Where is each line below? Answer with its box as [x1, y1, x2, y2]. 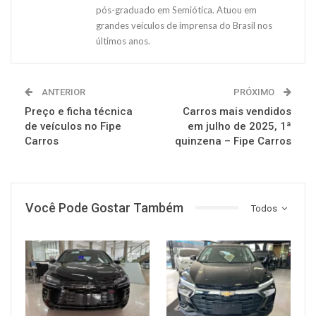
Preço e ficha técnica [25, 104, 133, 118]
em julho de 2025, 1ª [188, 119, 291, 133]
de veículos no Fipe [25, 119, 121, 133]
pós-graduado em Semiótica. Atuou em [96, 4, 257, 16]
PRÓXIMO [233, 86, 276, 97]
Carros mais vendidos [183, 104, 291, 118]
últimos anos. [96, 35, 150, 47]
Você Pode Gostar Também [25, 200, 183, 215]
